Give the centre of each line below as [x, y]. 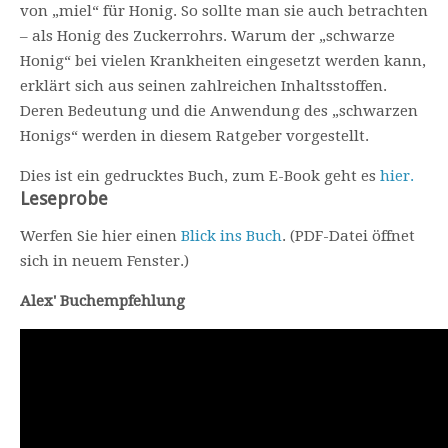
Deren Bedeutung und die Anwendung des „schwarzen [219, 111]
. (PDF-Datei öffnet [348, 236]
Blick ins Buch [231, 236]
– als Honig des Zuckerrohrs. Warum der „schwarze [207, 36]
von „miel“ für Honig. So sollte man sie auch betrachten [224, 11]
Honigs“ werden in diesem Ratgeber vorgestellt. [194, 136]
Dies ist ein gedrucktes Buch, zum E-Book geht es [200, 176]
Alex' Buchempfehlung [102, 301]
